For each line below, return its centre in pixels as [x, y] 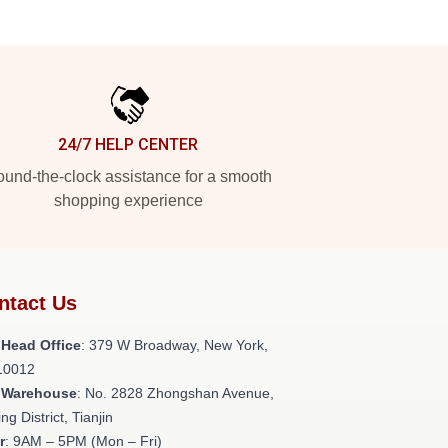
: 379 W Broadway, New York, [174, 345]
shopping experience [128, 200]
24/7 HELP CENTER [128, 144]
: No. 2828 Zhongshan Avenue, [175, 393]
